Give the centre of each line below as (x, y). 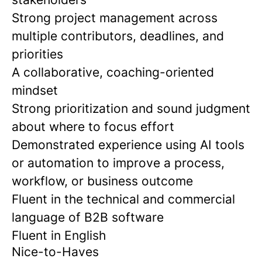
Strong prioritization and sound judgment (131, 109)
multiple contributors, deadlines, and (118, 36)
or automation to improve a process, (118, 163)
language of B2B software (88, 218)
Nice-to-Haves (55, 252)
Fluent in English (59, 236)
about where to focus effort (93, 127)
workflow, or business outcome (102, 181)
